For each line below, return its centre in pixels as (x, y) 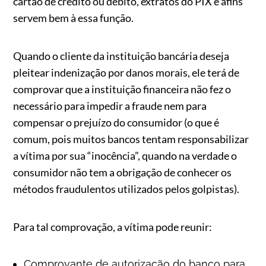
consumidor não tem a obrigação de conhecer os (123, 172)
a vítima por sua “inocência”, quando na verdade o (125, 156)
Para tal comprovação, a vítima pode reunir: (113, 227)
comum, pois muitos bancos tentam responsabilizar (131, 139)
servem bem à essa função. (74, 18)
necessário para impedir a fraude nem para (110, 106)
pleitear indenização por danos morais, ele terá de (126, 72)
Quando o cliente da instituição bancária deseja (121, 56)
